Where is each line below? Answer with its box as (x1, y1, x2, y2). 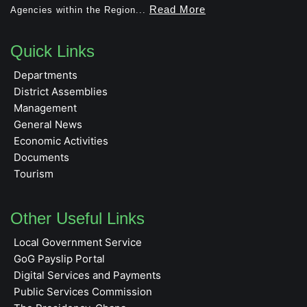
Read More (149, 3, 206, 15)
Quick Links (10, 42, 95, 61)
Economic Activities (14, 134, 108, 148)
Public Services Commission (14, 285, 152, 299)
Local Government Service (14, 236, 142, 249)
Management (14, 101, 77, 115)
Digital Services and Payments (14, 269, 161, 282)
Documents (14, 151, 69, 164)
